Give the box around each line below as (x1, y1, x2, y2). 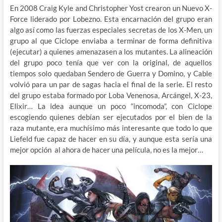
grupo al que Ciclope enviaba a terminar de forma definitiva (9, 36, 213, 45)
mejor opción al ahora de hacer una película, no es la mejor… (9, 145, 203, 154)
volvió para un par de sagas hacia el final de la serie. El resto (9, 79, 213, 89)
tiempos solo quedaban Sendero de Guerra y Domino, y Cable (9, 68, 213, 78)
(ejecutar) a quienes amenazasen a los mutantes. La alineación (9, 47, 213, 56)
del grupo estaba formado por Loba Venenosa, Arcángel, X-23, (9, 90, 213, 100)
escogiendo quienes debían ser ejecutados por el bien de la (9, 112, 213, 121)
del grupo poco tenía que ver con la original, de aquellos (9, 57, 213, 67)
